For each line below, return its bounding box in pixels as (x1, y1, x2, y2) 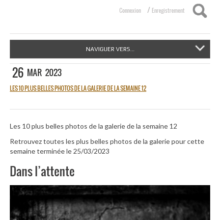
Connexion (119, 6, 141, 14)
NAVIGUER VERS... (85, 46, 135, 53)
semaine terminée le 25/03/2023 (10, 147, 110, 156)
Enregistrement (152, 6, 185, 14)
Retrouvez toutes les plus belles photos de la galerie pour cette (10, 137, 204, 146)
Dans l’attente (10, 162, 75, 180)
